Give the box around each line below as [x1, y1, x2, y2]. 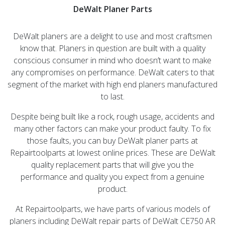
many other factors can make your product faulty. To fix [14, 123, 211, 134]
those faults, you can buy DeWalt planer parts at [27, 135, 198, 146]
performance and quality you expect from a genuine [21, 171, 204, 182]
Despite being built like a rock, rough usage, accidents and [11, 110, 214, 122]
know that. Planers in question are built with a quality [20, 42, 205, 54]
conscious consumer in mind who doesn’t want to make [14, 54, 211, 66]
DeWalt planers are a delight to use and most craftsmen [13, 30, 212, 42]
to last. [100, 90, 125, 102]
